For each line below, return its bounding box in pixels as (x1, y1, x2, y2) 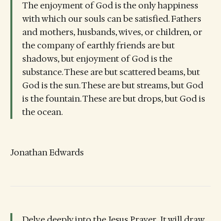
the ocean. (22, 107, 65, 118)
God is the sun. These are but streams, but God (22, 80, 203, 91)
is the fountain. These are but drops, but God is (22, 93, 205, 105)
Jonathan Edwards (10, 147, 84, 158)
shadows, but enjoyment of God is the (22, 53, 172, 65)
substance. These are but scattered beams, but (22, 67, 200, 78)
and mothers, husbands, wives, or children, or (22, 27, 202, 38)
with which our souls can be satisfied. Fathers (22, 13, 201, 25)
